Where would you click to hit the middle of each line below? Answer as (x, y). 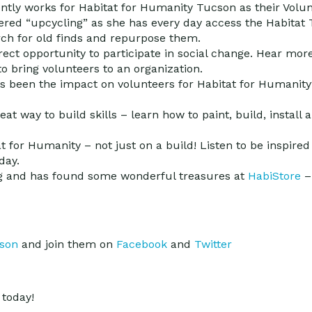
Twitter (213, 244)
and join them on (67, 244)
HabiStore (274, 176)
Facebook (142, 244)
